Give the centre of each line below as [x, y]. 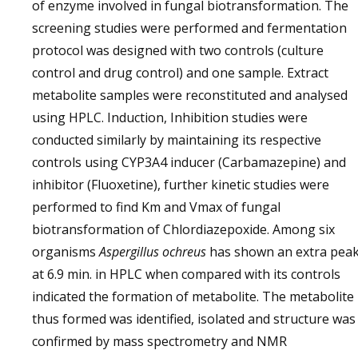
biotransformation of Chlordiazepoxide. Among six [183, 229]
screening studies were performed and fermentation [189, 28]
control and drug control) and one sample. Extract [180, 73]
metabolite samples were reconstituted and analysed [190, 95]
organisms [66, 252]
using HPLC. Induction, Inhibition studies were [170, 117]
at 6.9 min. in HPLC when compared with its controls [186, 274]
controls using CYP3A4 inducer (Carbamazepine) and [189, 162]
